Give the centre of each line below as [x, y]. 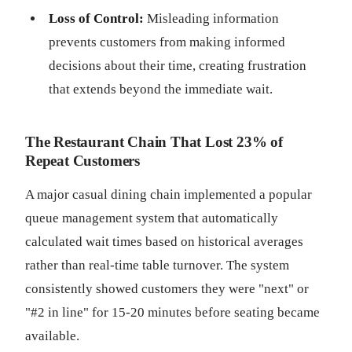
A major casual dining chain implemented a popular [169, 194]
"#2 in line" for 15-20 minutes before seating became [172, 312]
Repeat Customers [82, 161]
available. [52, 336]
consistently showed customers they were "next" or [167, 289]
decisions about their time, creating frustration [178, 66]
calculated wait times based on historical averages [164, 242]
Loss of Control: [96, 18]
